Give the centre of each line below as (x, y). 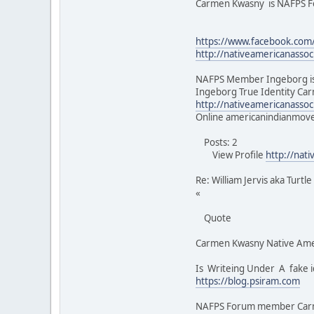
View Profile (231, 155)
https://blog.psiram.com (248, 281)
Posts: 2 (217, 142)
